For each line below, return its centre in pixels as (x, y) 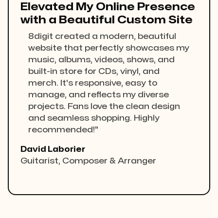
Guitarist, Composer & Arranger (88, 161)
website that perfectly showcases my (109, 48)
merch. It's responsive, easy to (93, 83)
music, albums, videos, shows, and (101, 60)
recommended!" (63, 130)
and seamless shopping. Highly (94, 118)
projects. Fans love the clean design (104, 107)
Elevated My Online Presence (108, 7)
